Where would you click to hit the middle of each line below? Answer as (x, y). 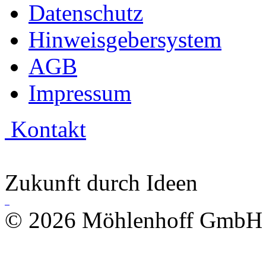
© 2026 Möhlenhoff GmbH (134, 220)
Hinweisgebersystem (125, 39)
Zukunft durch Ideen (101, 182)
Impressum (80, 93)
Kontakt (45, 129)
